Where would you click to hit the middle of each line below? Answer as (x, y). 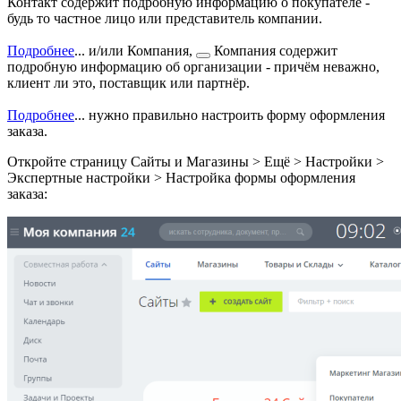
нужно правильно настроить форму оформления (237, 115)
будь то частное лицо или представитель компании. (165, 19)
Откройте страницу (69, 162)
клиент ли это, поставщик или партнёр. (128, 83)
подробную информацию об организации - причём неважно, (193, 67)
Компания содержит (274, 51)
